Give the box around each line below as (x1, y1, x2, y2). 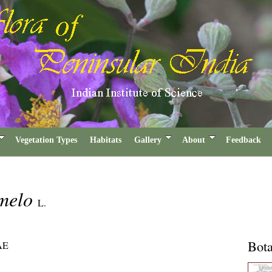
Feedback (226, 135, 261, 144)
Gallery (134, 135, 161, 144)
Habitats (90, 135, 121, 144)
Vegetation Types (15, 135, 77, 144)
